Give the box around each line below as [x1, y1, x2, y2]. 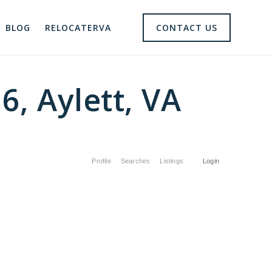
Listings [160, 157, 183, 165]
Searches [120, 157, 151, 165]
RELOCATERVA [45, 22, 111, 33]
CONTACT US [156, 22, 217, 33]
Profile [92, 157, 111, 165]
